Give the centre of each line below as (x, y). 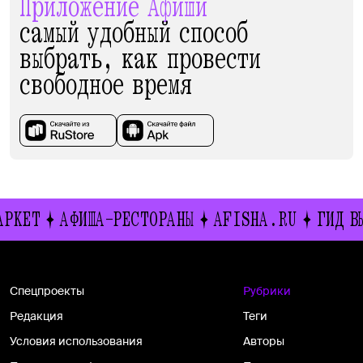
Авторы (264, 341)
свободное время (106, 85)
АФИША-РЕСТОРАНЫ (72, 219)
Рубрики (267, 290)
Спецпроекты (47, 290)
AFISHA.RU (200, 219)
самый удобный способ (134, 33)
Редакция (36, 316)
